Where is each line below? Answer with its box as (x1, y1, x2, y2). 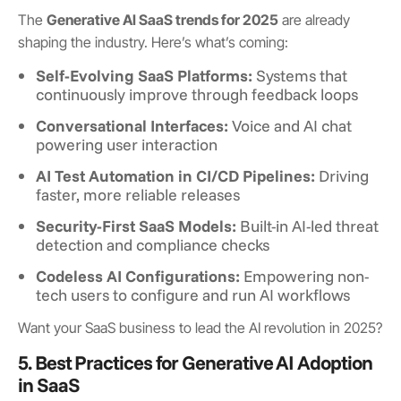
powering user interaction (36, 133, 218, 154)
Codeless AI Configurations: (36, 265, 240, 286)
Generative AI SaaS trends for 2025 (47, 10, 278, 29)
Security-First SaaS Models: (36, 215, 236, 235)
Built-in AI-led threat (236, 215, 379, 235)
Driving (315, 165, 369, 185)
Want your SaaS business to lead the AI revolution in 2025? (18, 318, 382, 337)
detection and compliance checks (36, 234, 269, 254)
